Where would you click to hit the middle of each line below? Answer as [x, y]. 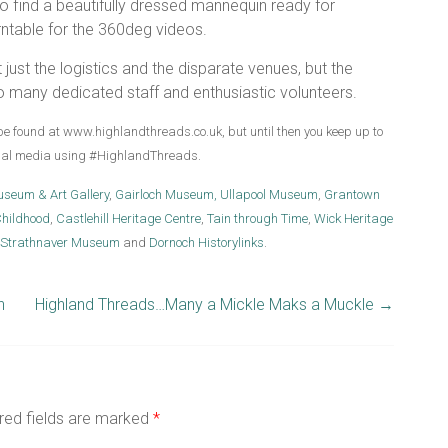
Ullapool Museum [269, 194]
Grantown [352, 194]
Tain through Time [257, 218]
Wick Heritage [353, 218]
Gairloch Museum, [166, 194]
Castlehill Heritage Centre [128, 218]
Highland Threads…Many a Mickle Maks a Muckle [206, 304]
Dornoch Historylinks [206, 242]
